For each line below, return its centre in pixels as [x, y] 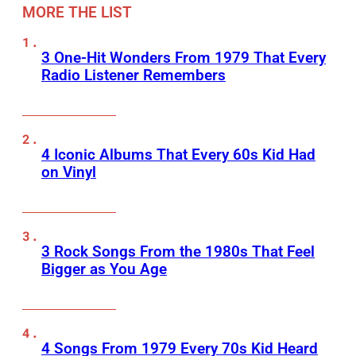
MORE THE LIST [77, 13]
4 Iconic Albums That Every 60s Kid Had [178, 155]
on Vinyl [69, 172]
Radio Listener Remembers [133, 75]
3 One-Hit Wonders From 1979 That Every [184, 58]
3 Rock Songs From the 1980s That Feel [178, 252]
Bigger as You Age [104, 269]
